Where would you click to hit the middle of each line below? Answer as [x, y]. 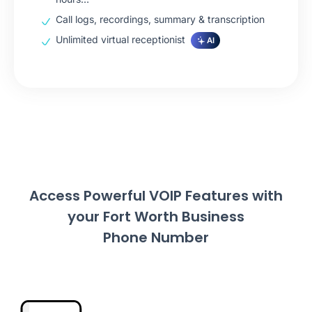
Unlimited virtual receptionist [120, 40]
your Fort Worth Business [156, 217]
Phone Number [156, 238]
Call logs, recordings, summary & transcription [160, 19]
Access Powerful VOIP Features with [156, 196]
